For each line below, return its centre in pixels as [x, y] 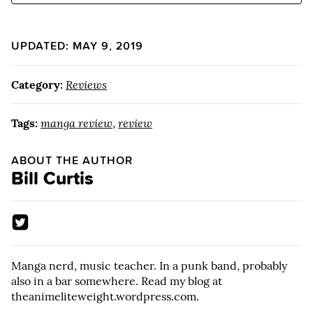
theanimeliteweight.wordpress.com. [105, 296]
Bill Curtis [52, 179]
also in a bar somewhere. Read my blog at [117, 281]
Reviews [86, 85]
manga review [77, 123]
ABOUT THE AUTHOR [72, 161]
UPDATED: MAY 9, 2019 [77, 46]
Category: [37, 85]
